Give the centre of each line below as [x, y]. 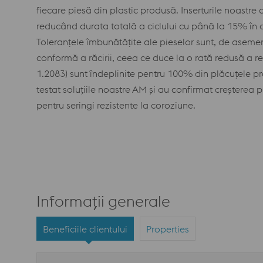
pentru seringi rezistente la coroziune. [119, 105]
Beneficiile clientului [85, 229]
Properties [168, 229]
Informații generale [103, 201]
